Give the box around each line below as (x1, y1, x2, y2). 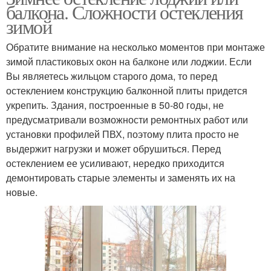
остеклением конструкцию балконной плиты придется (6, 83, 247, 97)
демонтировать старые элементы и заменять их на (6, 170, 235, 184)
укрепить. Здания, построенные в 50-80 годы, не (6, 97, 224, 112)
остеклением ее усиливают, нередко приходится (6, 155, 224, 170)
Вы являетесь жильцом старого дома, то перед (6, 68, 217, 83)
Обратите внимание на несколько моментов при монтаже (6, 39, 265, 54)
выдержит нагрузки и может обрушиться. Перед (6, 141, 221, 155)
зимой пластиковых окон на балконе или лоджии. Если (6, 54, 252, 68)
